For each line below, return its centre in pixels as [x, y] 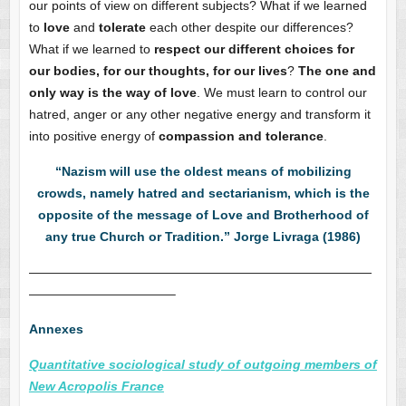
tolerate [122, 28]
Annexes [56, 329]
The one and [337, 71]
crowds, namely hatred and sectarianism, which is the [203, 193]
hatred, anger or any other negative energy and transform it [199, 115]
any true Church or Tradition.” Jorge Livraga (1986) [203, 237]
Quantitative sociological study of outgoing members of [203, 365]
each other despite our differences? [249, 28]
